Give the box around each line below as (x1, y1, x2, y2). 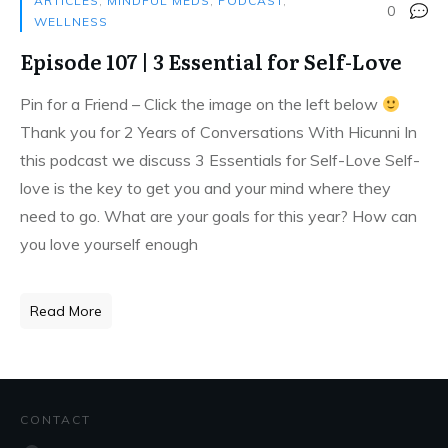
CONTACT (20, 412, 91, 427)
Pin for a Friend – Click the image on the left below (20, 94, 382, 114)
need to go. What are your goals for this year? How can (20, 206, 417, 226)
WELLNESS (34, 14, 108, 29)
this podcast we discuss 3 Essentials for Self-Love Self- (20, 150, 420, 170)
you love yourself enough (20, 234, 198, 254)
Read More (30, 302, 102, 320)
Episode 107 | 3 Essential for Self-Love (20, 46, 402, 76)
